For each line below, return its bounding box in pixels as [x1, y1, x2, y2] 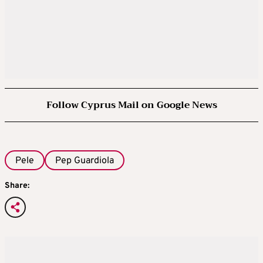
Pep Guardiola [55, 154, 114, 167]
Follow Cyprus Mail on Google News [46, 96, 217, 113]
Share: [5, 181, 29, 191]
